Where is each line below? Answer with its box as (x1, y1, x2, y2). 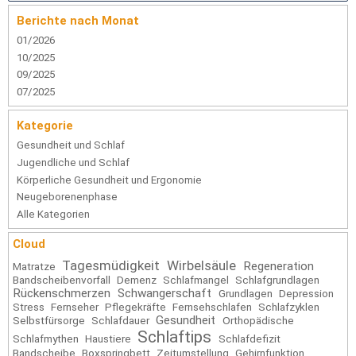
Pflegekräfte (105, 300, 166, 313)
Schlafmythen (13, 331, 79, 345)
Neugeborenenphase (17, 191, 118, 203)
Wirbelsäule (167, 257, 236, 273)
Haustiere (85, 331, 131, 345)
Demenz (117, 273, 157, 286)
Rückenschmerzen (13, 285, 110, 300)
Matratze (13, 259, 56, 273)
